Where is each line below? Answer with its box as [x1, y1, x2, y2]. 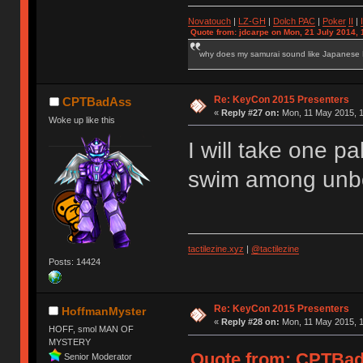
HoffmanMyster [62, 305, 147, 318]
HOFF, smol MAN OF [49, 323, 135, 334]
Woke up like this [49, 114, 116, 125]
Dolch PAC [272, 15, 315, 26]
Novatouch [187, 15, 231, 26]
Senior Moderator [64, 351, 133, 361]
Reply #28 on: [220, 317, 280, 327]
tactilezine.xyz [187, 244, 244, 254]
